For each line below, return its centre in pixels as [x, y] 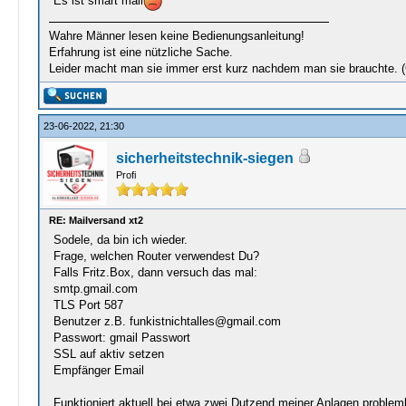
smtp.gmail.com [95, 289]
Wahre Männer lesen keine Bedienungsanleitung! [176, 36]
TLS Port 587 [88, 305]
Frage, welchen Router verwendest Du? [156, 256]
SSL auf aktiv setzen [108, 354]
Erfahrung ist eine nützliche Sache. [140, 52]
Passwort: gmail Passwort [121, 338]
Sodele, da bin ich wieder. [120, 240]
